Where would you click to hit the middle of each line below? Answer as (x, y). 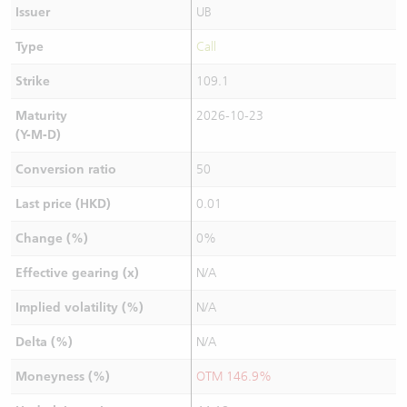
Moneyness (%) (62, 377)
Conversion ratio (65, 169)
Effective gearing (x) (77, 273)
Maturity (41, 116)
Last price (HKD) (63, 204)
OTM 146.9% (233, 377)
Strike (32, 81)
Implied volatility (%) (79, 308)
